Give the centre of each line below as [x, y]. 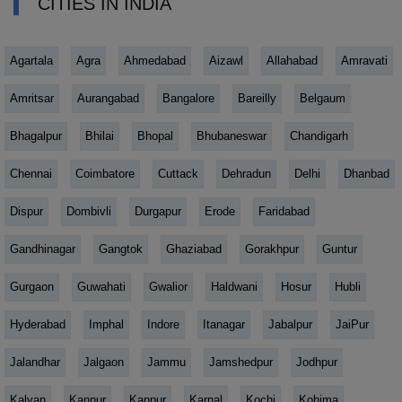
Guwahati [101, 286]
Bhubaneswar [232, 135]
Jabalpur [290, 324]
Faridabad [284, 211]
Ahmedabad [155, 60]
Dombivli [89, 211]
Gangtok [121, 249]
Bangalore [188, 98]
